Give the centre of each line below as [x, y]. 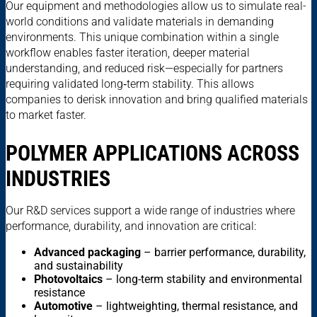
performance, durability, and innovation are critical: [131, 226]
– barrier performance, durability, [223, 253]
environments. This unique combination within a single [142, 38]
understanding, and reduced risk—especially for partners [144, 69]
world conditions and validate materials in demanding [140, 22]
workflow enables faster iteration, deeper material [128, 53]
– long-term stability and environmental [202, 279]
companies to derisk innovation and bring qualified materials [157, 100]
